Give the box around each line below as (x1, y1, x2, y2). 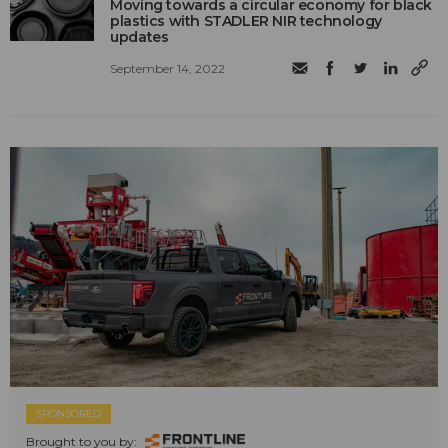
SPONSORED (36, 407, 101, 421)
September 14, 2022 (110, 60, 226, 76)
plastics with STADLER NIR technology (110, 11, 382, 30)
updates (110, 27, 169, 46)
